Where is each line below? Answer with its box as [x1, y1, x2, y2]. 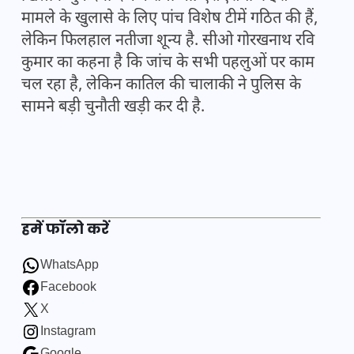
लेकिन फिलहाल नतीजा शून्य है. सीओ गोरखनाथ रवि [21, 31, 314, 52]
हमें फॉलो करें [21, 219, 109, 239]
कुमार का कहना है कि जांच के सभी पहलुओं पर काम [21, 53, 314, 74]
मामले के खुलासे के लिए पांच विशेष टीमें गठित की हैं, [21, 9, 318, 30]
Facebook [40, 280, 96, 297]
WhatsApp [40, 258, 99, 275]
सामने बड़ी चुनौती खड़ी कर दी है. [21, 97, 205, 119]
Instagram [40, 324, 96, 341]
